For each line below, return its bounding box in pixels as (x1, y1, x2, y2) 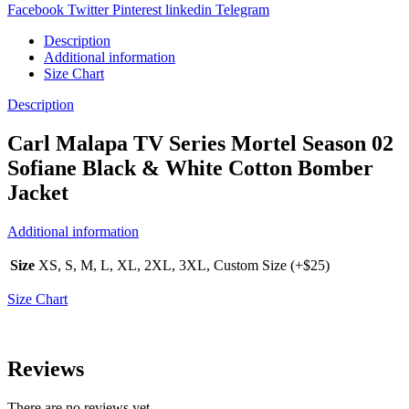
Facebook (7, 2, 64, 18)
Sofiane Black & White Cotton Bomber (7, 156, 373, 181)
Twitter (68, 2, 109, 18)
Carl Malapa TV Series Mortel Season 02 (7, 131, 393, 156)
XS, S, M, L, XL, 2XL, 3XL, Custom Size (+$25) (38, 257, 330, 274)
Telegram (215, 2, 269, 18)
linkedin (165, 2, 212, 18)
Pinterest (112, 2, 162, 18)
